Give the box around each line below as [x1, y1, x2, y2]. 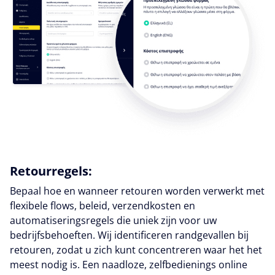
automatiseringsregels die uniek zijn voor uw [10, 213, 217, 227]
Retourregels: [10, 162, 92, 179]
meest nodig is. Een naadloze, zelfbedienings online [10, 257, 247, 271]
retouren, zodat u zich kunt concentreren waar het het [10, 242, 262, 257]
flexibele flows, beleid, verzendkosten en [10, 198, 195, 212]
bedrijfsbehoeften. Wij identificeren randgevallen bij [10, 228, 249, 242]
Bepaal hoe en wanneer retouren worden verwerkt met [10, 184, 265, 198]
